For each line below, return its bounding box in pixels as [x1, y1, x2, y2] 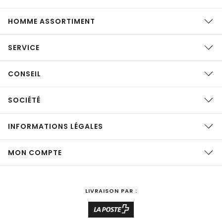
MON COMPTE [8, 148, 62, 158]
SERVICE [8, 43, 40, 53]
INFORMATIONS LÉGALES [8, 121, 103, 131]
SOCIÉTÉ [8, 95, 41, 105]
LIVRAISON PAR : [85, 187, 137, 195]
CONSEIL [8, 69, 41, 79]
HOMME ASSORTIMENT [8, 16, 95, 26]
